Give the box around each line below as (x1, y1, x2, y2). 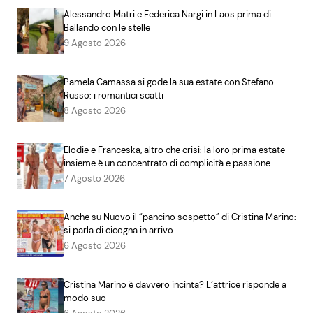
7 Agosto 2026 (63, 172, 125, 184)
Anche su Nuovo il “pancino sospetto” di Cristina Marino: (63, 211, 296, 224)
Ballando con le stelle (63, 22, 150, 34)
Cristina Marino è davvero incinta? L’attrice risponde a (63, 278, 286, 291)
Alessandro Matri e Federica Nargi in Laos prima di (63, 8, 271, 21)
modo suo (63, 291, 106, 304)
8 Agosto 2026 (63, 104, 126, 117)
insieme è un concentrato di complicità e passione (63, 156, 270, 169)
